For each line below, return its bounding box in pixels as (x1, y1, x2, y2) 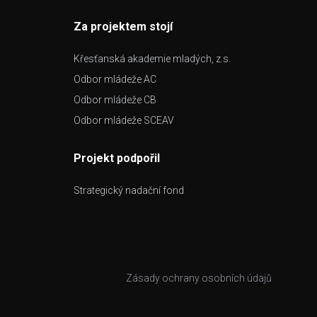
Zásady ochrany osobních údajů (126, 272, 272, 284)
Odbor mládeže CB (74, 94, 156, 105)
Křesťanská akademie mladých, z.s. (74, 53, 231, 64)
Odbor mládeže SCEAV (74, 115, 174, 126)
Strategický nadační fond (74, 185, 184, 196)
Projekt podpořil (74, 151, 160, 165)
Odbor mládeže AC (74, 74, 156, 85)
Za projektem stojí (74, 20, 173, 33)
